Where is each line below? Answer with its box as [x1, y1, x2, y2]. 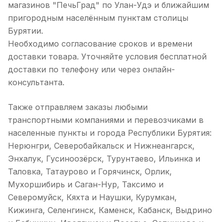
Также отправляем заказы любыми [8, 102, 148, 112]
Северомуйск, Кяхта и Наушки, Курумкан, [8, 192, 177, 202]
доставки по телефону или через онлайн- [8, 64, 175, 74]
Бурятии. [8, 26, 43, 36]
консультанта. [8, 77, 64, 87]
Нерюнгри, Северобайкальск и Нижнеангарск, [8, 141, 195, 151]
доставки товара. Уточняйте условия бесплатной [8, 52, 207, 61]
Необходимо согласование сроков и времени [8, 39, 192, 49]
